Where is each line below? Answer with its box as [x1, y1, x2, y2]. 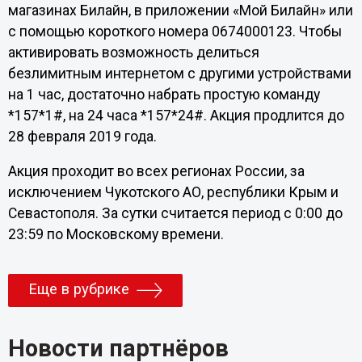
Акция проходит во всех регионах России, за [7, 163, 305, 180]
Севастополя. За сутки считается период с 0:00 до [7, 205, 343, 222]
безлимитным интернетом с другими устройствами [7, 65, 351, 82]
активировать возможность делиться [7, 44, 259, 61]
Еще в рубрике [27, 280, 129, 299]
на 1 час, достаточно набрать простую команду [7, 86, 320, 103]
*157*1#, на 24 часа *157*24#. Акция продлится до [7, 107, 344, 124]
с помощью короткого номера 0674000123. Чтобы [7, 23, 342, 40]
